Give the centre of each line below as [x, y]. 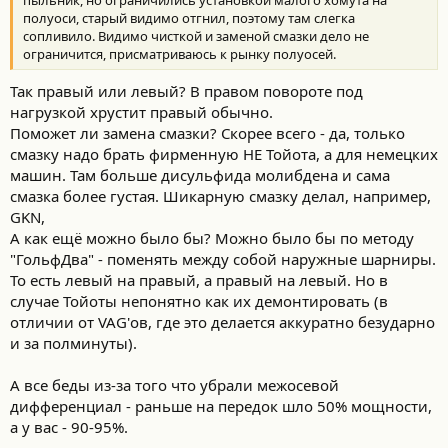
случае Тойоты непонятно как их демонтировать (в [199, 301]
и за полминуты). [73, 343]
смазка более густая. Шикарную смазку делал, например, [220, 196]
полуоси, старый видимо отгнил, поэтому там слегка [189, 17]
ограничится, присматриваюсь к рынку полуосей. [179, 53]
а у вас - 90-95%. [69, 427]
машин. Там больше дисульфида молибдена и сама [200, 175]
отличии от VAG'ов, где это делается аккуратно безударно [222, 322]
